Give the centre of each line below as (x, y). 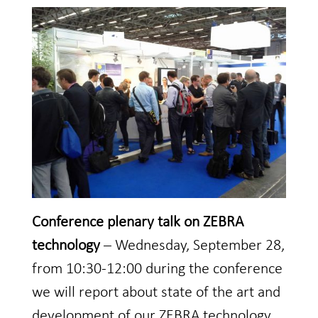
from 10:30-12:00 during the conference (157, 269)
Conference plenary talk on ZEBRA (137, 222)
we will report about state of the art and (156, 292)
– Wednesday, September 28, (192, 246)
